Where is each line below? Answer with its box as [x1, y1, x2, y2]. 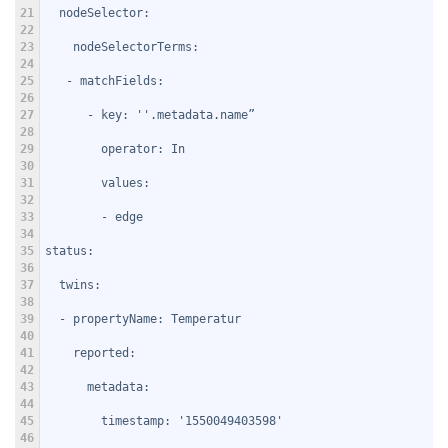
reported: [45, 346, 136, 361]
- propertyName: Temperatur [45, 312, 241, 327]
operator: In [45, 142, 185, 157]
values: [45, 176, 150, 191]
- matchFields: [45, 74, 164, 89]
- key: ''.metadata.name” [45, 108, 255, 123]
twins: [45, 278, 101, 293]
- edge [45, 210, 143, 225]
